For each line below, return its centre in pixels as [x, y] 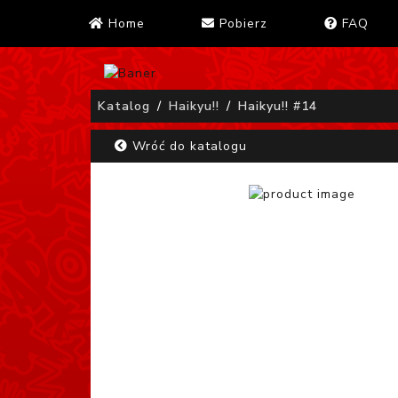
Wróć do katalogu [188, 147]
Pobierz [241, 24]
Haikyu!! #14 [278, 107]
